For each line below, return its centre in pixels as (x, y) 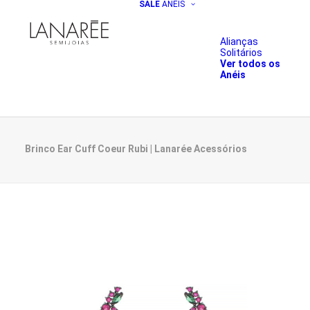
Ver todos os (250, 64)
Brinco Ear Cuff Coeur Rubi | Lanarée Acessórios (136, 149)
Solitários (241, 53)
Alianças (239, 42)
